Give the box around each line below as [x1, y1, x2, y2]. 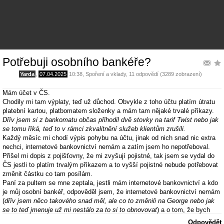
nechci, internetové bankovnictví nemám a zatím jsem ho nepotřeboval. [2, 143, 210, 151]
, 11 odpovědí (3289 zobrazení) [126, 70, 202, 77]
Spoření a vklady [85, 70, 126, 77]
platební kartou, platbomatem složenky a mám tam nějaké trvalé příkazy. [2, 107, 214, 115]
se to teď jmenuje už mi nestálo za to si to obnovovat [2, 206, 157, 214]
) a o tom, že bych [157, 206, 210, 214]
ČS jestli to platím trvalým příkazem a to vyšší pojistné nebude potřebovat [2, 161, 218, 169]
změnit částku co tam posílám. [2, 170, 92, 178]
